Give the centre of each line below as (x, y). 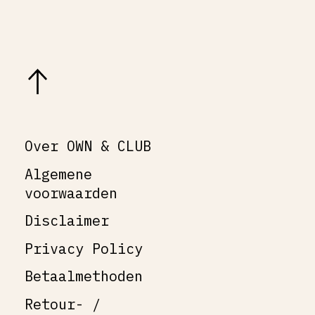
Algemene (58, 174)
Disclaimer (67, 221)
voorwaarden (71, 193)
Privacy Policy (84, 248)
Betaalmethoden (84, 276)
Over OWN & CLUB (88, 146)
